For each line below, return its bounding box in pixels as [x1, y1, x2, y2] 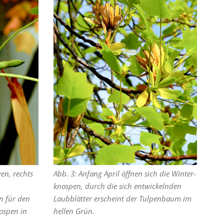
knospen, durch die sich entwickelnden [53, 180, 182, 191]
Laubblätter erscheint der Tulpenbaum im [53, 193, 192, 203]
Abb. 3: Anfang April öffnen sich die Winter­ [53, 168, 196, 178]
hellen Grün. [53, 205, 95, 216]
